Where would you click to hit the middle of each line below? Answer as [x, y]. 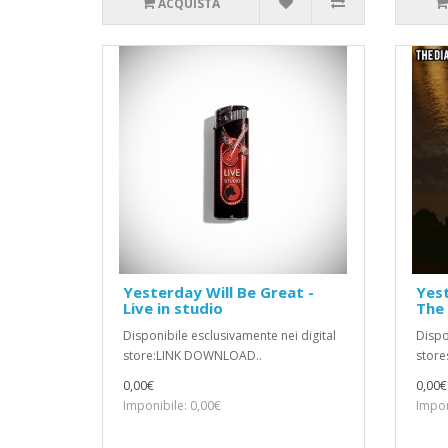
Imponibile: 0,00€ [172, 406]
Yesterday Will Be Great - [218, 292]
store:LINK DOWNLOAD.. [192, 356]
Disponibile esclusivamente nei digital [229, 336]
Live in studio [173, 308]
